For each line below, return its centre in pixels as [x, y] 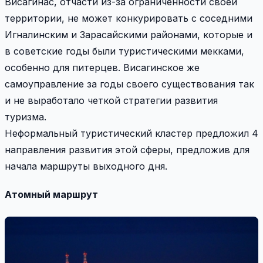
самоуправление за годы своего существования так [129, 84]
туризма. [26, 117]
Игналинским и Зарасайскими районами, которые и [129, 34]
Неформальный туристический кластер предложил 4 [131, 133]
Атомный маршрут [51, 194]
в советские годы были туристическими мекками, [124, 51]
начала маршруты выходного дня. [87, 166]
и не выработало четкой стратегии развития [111, 100]
